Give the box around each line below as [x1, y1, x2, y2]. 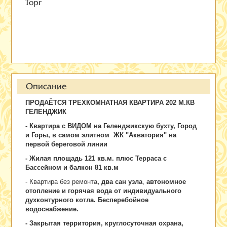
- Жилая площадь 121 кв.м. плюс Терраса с [25, 155, 167, 163]
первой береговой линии [25, 140, 110, 148]
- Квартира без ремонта [25, 178, 98, 186]
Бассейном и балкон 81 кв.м [25, 164, 119, 172]
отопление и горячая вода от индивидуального [25, 187, 182, 195]
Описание [26, 82, 67, 92]
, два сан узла [97, 178, 143, 186]
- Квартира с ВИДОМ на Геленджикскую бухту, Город [25, 122, 197, 130]
